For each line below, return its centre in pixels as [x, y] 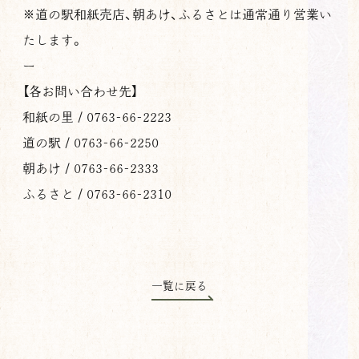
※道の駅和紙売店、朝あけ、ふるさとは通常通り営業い [177, 15]
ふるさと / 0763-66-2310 [97, 194]
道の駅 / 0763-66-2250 [91, 143]
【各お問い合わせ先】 [80, 92]
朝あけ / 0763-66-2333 [91, 169]
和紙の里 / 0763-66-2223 [97, 117]
